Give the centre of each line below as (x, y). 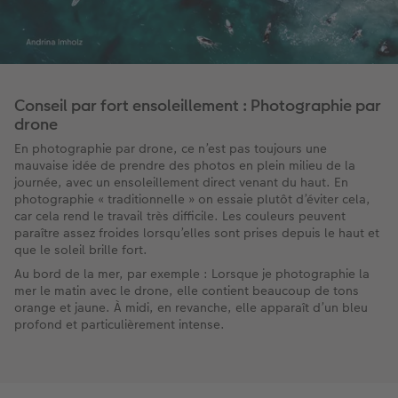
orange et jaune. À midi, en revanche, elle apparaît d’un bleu (191, 308)
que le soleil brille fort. (81, 250)
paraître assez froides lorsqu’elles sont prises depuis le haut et (197, 233)
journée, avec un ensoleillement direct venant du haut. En (181, 183)
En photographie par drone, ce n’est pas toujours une (171, 149)
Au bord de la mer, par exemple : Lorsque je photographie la (192, 274)
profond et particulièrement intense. (119, 325)
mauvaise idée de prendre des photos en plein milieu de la (185, 166)
